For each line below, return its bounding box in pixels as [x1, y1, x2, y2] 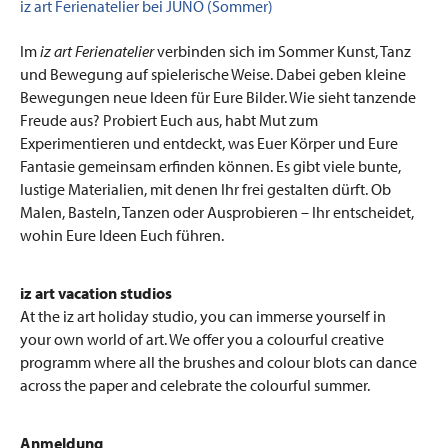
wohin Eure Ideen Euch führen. [20, 224, 224, 245]
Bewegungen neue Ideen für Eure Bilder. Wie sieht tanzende [20, 86, 416, 107]
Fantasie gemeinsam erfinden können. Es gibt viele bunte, [20, 155, 401, 176]
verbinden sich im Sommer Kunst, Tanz [154, 40, 411, 61]
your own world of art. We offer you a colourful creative [20, 328, 384, 349]
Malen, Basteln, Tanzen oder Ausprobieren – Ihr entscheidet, [20, 201, 414, 222]
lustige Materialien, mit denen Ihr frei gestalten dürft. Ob [20, 178, 391, 199]
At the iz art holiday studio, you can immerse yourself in [20, 305, 386, 326]
